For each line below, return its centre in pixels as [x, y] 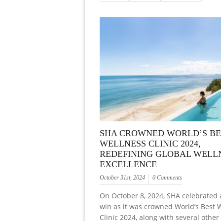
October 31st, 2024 [122, 178]
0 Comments [167, 178]
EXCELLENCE [128, 165]
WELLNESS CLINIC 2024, [150, 144]
